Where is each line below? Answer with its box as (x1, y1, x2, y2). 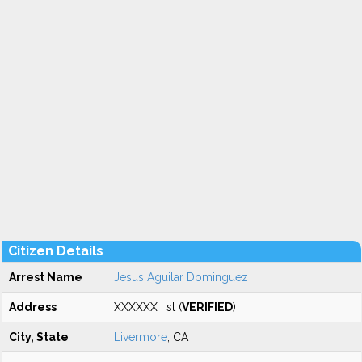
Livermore (114, 330, 167, 343)
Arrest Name (9, 271, 82, 284)
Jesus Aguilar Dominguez (114, 271, 248, 284)
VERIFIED (182, 301, 233, 314)
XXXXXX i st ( (114, 301, 182, 314)
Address (9, 301, 57, 314)
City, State (9, 330, 69, 343)
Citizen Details (8, 243, 103, 259)
